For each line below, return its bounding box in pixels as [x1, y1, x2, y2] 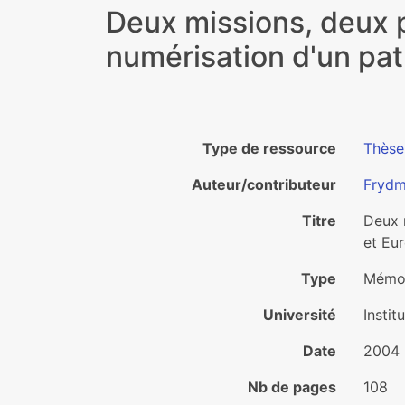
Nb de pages [248, 378, 336, 396]
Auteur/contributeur [192, 175, 336, 193]
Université [263, 306, 336, 324]
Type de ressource [202, 139, 336, 157]
